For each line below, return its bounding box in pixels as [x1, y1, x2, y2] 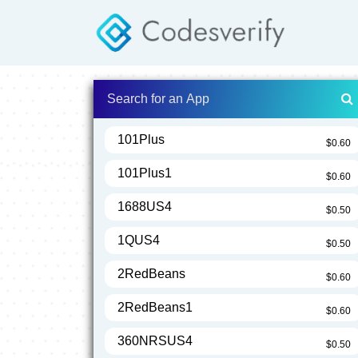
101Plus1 [117, 166, 172, 181]
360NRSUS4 [117, 334, 193, 348]
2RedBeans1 [117, 300, 193, 315]
